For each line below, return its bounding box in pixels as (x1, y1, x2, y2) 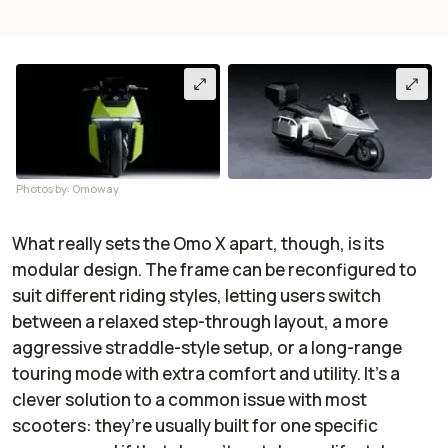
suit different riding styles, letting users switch (12, 283, 381, 307)
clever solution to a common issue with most (12, 387, 367, 411)
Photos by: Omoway (16, 180, 119, 196)
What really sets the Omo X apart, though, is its (12, 231, 384, 255)
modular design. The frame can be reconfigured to (12, 257, 417, 281)
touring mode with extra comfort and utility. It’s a (12, 361, 400, 385)
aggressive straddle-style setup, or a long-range (12, 335, 402, 359)
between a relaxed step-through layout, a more (12, 309, 388, 333)
